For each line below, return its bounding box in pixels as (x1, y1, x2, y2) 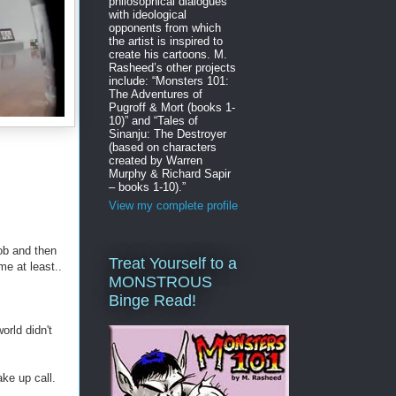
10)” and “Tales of (109, 113, 198, 127)
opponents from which (109, 20, 221, 34)
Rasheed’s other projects (109, 60, 236, 74)
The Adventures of (109, 87, 202, 101)
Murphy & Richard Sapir (109, 166, 231, 180)
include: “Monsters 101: (109, 73, 229, 88)
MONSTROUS (109, 273, 212, 292)
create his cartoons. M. (109, 47, 227, 61)
